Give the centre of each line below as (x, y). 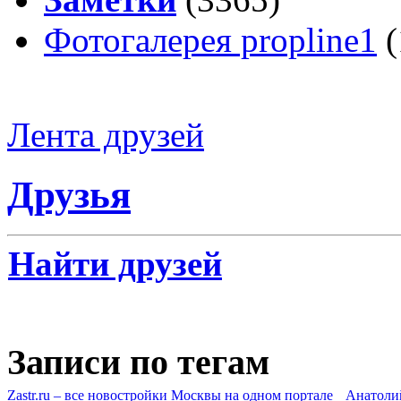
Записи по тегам (138, 362)
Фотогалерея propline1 (210, 40)
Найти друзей (115, 264)
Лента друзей (106, 135)
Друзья (69, 195)
